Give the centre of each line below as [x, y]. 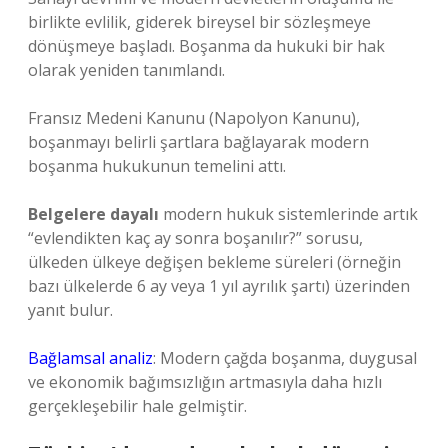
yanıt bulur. [70, 310]
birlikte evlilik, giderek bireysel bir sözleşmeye [199, 22]
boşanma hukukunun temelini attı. [157, 166]
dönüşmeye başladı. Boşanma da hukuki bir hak [206, 46]
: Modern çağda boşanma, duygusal [285, 358]
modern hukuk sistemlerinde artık [288, 214]
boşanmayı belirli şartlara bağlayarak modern [198, 142]
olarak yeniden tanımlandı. [126, 70]
